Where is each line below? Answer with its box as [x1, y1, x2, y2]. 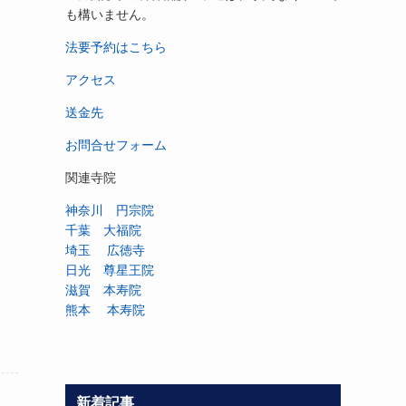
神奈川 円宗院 [65, 203, 154, 217]
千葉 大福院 [65, 223, 141, 237]
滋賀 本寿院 [65, 283, 141, 297]
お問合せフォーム [65, 138, 167, 152]
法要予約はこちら [65, 40, 167, 54]
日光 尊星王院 [65, 263, 154, 277]
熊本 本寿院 [65, 303, 145, 317]
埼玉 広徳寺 [65, 243, 145, 257]
